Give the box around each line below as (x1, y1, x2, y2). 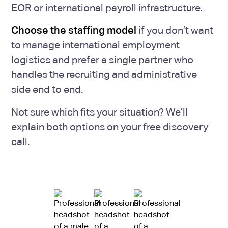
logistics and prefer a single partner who (11, 54, 194, 66)
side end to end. (11, 83, 83, 95)
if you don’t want (136, 24, 214, 36)
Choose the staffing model (11, 24, 137, 36)
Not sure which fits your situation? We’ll (11, 106, 188, 118)
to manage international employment (11, 39, 180, 51)
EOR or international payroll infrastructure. (11, 2, 203, 13)
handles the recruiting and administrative (11, 69, 197, 80)
